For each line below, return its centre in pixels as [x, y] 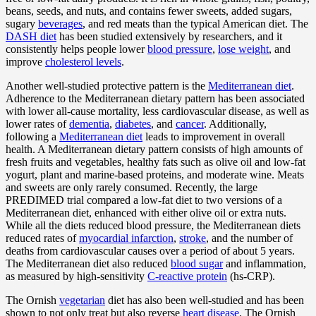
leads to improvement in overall [214, 136]
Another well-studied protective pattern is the [107, 85]
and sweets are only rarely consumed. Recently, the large [132, 187]
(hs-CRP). [251, 276]
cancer [190, 123]
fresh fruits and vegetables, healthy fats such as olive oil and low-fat [156, 162]
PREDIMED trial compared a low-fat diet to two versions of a [144, 200]
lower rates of [37, 123]
